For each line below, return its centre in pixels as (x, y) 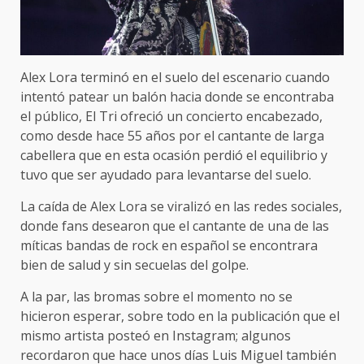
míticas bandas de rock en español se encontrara (169, 246)
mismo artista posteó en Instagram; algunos (156, 336)
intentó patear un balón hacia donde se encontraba (177, 97)
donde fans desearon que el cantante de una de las (175, 226)
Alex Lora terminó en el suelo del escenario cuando (175, 78)
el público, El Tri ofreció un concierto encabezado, (171, 117)
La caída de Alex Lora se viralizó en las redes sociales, (181, 207)
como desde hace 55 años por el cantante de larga (172, 136)
